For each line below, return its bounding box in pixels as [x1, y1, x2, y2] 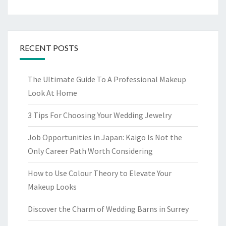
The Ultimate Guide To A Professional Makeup [28, 74, 186, 85]
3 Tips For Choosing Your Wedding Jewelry [28, 110, 172, 121]
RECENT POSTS [20, 43, 78, 53]
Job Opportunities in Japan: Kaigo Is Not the [28, 132, 182, 143]
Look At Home [28, 88, 77, 98]
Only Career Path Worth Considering [28, 146, 153, 156]
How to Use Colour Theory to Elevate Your [28, 168, 172, 179]
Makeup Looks [28, 182, 77, 192]
